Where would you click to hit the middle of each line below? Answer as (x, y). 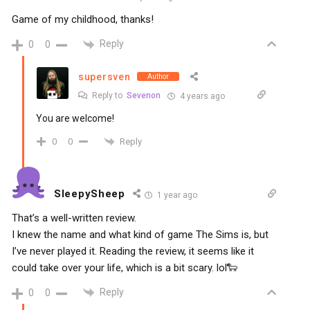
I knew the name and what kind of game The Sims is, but (140, 235)
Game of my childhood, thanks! (83, 20)
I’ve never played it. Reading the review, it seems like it (133, 252)
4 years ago (201, 96)
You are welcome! (75, 118)
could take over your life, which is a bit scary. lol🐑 (125, 268)
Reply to (108, 95)
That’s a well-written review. (74, 218)
